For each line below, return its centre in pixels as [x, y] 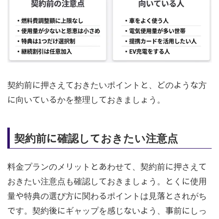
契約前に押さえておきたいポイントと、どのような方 [107, 85]
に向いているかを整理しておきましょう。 [86, 99]
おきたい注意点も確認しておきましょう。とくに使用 [107, 181]
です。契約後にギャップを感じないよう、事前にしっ [107, 210]
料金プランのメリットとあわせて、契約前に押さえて [107, 166]
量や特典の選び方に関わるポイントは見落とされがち [107, 196]
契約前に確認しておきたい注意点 [96, 138]
